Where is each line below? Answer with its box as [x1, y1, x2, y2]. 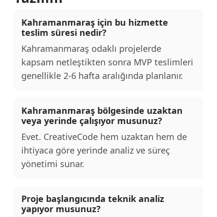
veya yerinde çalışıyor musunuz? [21, 115, 162, 126]
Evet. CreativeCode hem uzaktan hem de [21, 131, 187, 142]
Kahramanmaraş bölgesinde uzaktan [21, 105, 183, 116]
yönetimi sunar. [21, 158, 84, 170]
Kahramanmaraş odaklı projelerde [21, 43, 161, 54]
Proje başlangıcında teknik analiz [21, 193, 164, 204]
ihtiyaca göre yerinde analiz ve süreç [21, 144, 170, 156]
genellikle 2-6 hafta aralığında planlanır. [21, 70, 183, 81]
